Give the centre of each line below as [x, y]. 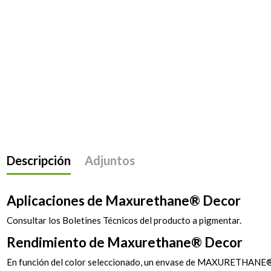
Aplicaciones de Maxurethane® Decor [124, 201]
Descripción [39, 161]
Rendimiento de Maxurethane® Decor [125, 243]
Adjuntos [109, 161]
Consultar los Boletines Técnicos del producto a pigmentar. [124, 220]
